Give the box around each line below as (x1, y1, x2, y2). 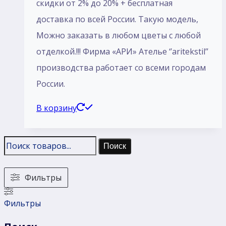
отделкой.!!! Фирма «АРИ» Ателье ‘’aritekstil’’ (36, 45, 208, 57)
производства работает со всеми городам (36, 62, 206, 73)
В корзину (36, 102, 77, 114)
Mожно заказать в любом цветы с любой (36, 29, 201, 41)
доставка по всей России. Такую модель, (36, 13, 198, 25)
